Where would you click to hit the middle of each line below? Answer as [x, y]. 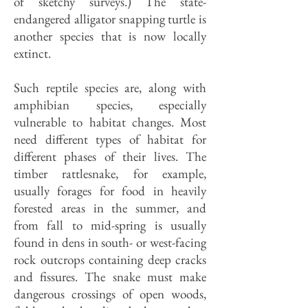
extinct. [32, 53]
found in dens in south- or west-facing [110, 242]
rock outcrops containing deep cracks [110, 260]
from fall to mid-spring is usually [110, 225]
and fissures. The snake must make [110, 277]
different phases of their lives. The [110, 156]
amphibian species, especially [110, 105]
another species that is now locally [110, 36]
